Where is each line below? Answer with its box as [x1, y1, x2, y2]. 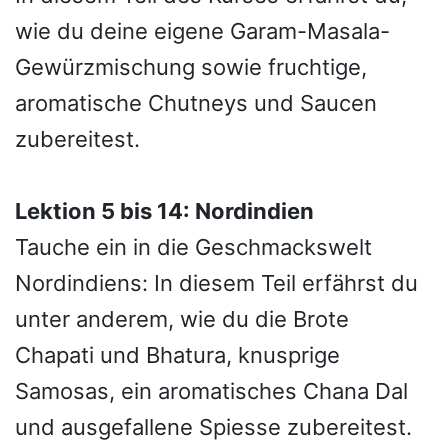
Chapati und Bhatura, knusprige [15, 342, 340, 368]
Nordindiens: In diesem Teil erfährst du [15, 270, 418, 296]
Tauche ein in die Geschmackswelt [15, 234, 372, 260]
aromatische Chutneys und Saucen [15, 90, 377, 116]
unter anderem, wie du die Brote [15, 306, 349, 332]
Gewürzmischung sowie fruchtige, [15, 54, 367, 80]
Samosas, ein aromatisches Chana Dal [15, 378, 408, 404]
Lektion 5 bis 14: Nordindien [15, 198, 314, 224]
